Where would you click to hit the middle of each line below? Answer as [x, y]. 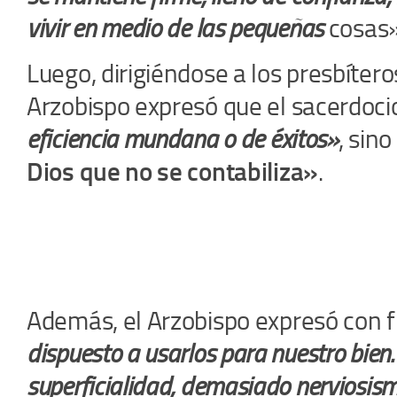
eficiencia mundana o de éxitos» [183, 139]
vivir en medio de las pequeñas [175, 28]
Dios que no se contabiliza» [172, 171]
